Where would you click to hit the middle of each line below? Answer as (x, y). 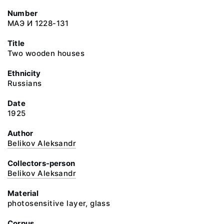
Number (23, 13)
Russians (25, 83)
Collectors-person (41, 163)
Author (20, 133)
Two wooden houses (46, 53)
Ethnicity (24, 73)
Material (23, 193)
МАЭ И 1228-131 (38, 23)
